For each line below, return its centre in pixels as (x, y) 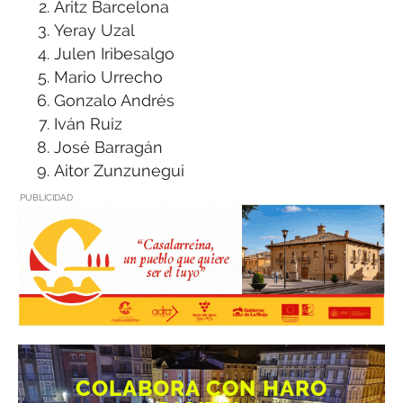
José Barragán (108, 147)
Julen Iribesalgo (114, 53)
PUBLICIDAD (46, 197)
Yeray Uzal (94, 30)
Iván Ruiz (88, 123)
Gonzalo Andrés (114, 100)
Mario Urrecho (108, 76)
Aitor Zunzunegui (119, 170)
